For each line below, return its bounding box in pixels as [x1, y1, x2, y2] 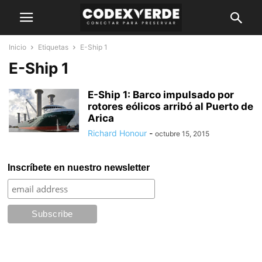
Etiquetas [38, 43, 68, 51]
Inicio [9, 43, 26, 51]
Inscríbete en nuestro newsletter [8, 163, 150, 173]
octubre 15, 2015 [155, 129, 209, 138]
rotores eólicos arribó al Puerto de [88, 101, 253, 112]
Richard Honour [88, 128, 147, 138]
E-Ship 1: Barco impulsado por [88, 89, 234, 101]
